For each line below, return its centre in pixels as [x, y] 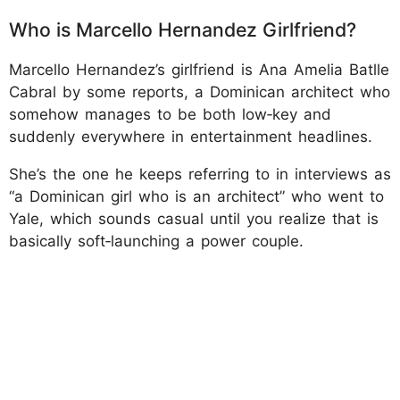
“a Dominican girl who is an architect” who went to [196, 196]
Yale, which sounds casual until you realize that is [194, 218]
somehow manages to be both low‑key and [170, 114]
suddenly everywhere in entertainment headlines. [191, 136]
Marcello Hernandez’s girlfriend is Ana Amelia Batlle [199, 69]
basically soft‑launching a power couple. [156, 241]
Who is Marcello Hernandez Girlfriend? [183, 29]
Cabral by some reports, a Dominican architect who [200, 92]
